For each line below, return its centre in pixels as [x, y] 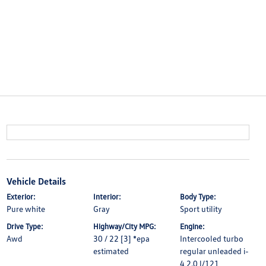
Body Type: [198, 197]
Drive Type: [25, 226]
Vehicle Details [36, 181]
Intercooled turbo [212, 238]
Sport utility [201, 209]
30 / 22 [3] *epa [121, 238]
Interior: [107, 197]
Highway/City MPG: [124, 226]
